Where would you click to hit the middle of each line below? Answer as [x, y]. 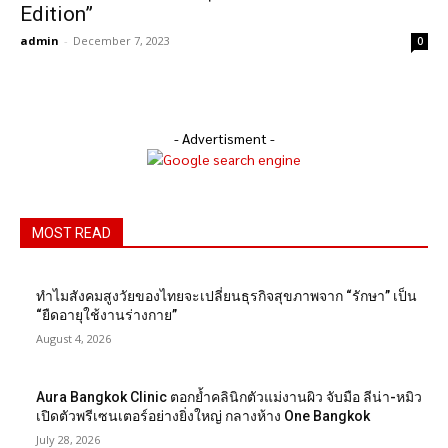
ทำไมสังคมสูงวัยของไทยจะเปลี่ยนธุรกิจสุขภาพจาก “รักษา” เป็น [226, 296]
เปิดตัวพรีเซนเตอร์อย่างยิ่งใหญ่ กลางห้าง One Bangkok [203, 416]
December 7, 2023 [121, 40]
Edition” [56, 14]
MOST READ [71, 233]
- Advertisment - [224, 138]
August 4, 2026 [73, 338]
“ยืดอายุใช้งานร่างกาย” [106, 315]
